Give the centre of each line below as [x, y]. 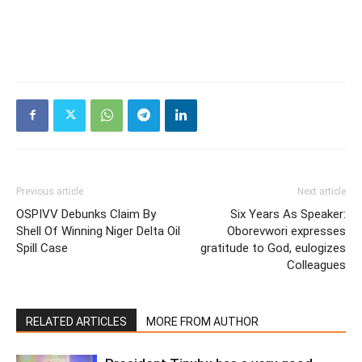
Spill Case [42, 248]
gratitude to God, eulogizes [273, 248]
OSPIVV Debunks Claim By [86, 214]
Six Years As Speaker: [288, 214]
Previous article [50, 191]
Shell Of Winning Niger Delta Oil [98, 231]
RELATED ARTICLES [76, 321]
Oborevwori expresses [286, 231]
